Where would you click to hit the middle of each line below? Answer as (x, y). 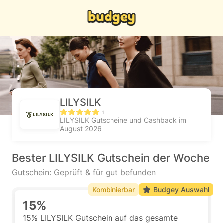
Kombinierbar (113, 189)
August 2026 (81, 129)
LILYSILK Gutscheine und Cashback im (123, 120)
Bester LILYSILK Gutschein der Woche (111, 158)
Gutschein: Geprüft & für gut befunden (84, 172)
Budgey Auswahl (181, 189)
